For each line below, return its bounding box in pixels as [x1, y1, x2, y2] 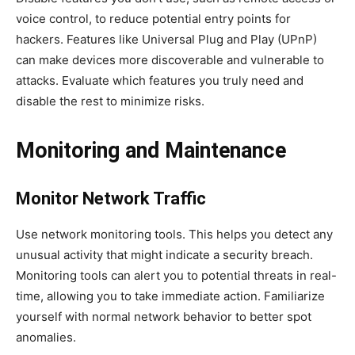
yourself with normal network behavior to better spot [16, 308, 311, 324]
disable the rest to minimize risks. [16, 93, 204, 109]
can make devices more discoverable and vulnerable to [16, 52, 324, 67]
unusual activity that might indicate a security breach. [16, 246, 313, 262]
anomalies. [16, 329, 76, 345]
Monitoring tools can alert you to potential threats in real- [16, 267, 337, 283]
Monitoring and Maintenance [16, 137, 286, 163]
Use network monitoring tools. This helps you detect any [16, 226, 333, 242]
